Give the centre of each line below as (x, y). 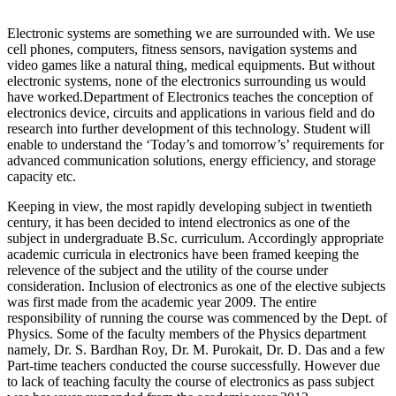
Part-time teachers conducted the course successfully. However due (194, 366)
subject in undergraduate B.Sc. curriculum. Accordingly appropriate (195, 238)
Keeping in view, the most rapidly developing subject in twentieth (190, 206)
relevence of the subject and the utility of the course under (168, 270)
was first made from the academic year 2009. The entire (162, 302)
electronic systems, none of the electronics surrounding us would (187, 81)
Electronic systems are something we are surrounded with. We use (191, 33)
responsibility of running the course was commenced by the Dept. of (197, 318)
